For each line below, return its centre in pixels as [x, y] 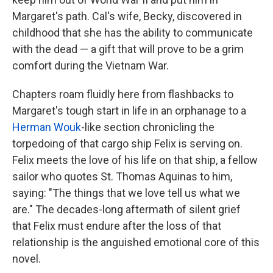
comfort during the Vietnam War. [90, 66]
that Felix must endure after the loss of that [117, 226]
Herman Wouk [47, 127]
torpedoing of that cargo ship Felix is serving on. [127, 144]
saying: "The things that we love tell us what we [126, 193]
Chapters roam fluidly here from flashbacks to [123, 94]
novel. [27, 259]
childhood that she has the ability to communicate [133, 33]
